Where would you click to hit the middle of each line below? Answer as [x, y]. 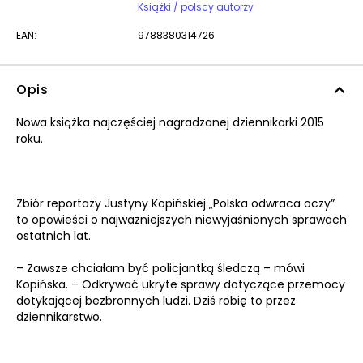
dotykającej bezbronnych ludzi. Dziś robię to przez [156, 301]
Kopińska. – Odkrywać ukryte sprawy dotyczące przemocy [181, 284]
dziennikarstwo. [59, 317]
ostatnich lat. [53, 236]
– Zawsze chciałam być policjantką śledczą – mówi [160, 268]
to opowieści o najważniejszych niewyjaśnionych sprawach [181, 220]
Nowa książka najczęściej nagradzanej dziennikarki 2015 [170, 122]
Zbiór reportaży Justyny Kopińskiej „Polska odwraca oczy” [175, 203]
